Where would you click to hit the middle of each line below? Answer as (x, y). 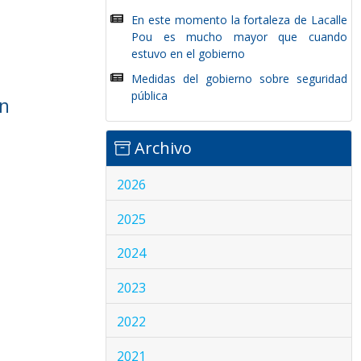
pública (150, 95)
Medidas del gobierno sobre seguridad (239, 79)
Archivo (161, 148)
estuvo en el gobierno (189, 54)
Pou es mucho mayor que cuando (239, 37)
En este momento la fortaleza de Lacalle (239, 20)
